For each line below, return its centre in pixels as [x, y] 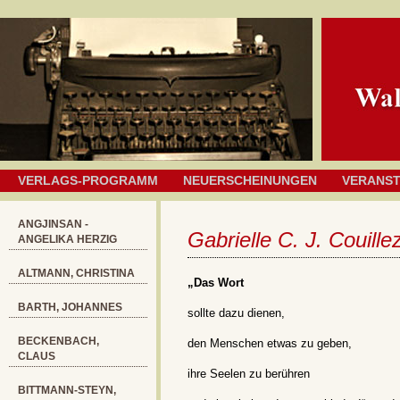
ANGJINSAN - [53, 224]
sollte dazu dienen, [236, 313]
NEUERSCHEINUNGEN [250, 180]
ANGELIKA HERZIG [67, 239]
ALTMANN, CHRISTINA [76, 273]
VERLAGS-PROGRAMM [88, 180]
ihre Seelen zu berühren [249, 374]
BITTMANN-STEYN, [67, 390]
